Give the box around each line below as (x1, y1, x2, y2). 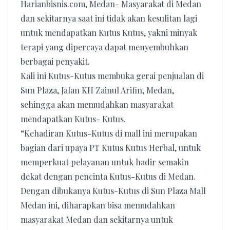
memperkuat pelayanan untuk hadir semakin (21, 157, 189, 167)
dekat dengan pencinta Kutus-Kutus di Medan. (21, 171, 196, 182)
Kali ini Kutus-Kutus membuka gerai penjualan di (21, 70, 204, 81)
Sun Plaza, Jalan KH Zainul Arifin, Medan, (21, 85, 174, 95)
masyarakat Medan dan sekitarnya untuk (21, 214, 173, 225)
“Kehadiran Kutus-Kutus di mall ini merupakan (21, 128, 197, 139)
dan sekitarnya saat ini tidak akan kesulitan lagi (21, 13, 197, 24)
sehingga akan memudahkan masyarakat (21, 99, 174, 110)
